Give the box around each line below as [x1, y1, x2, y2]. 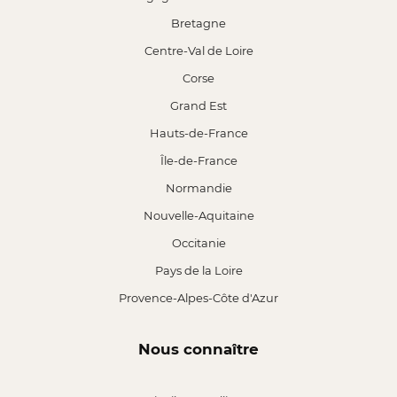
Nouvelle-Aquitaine [143, 208, 254, 222]
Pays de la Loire [154, 263, 243, 277]
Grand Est [170, 98, 227, 113]
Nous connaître [138, 340, 259, 358]
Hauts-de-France [149, 126, 248, 140]
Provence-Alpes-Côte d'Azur [119, 291, 278, 305]
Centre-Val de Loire [144, 43, 253, 58]
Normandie [165, 181, 232, 195]
